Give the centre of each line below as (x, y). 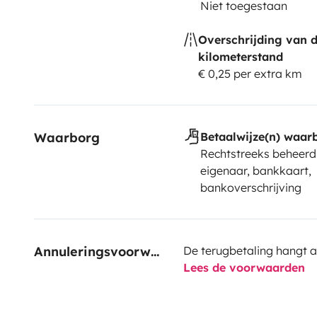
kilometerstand (240, 56)
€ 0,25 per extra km (250, 73)
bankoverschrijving (250, 187)
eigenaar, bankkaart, (255, 170)
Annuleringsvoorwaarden (155, 251)
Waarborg (67, 137)
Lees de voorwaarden (244, 267)
